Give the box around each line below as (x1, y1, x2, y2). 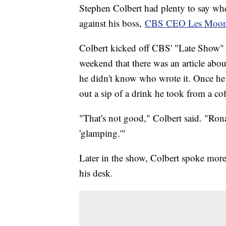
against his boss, (79, 17, 145, 30)
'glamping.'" (79, 127, 126, 140)
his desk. (79, 166, 113, 180)
